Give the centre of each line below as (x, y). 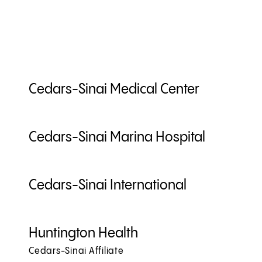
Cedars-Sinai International (108, 186)
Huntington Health (83, 234)
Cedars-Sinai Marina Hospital (117, 138)
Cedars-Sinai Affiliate (76, 251)
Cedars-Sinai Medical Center (114, 90)
